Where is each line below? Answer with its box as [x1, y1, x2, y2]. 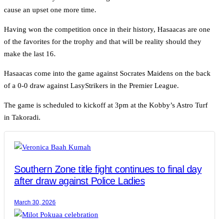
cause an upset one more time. [4, 6, 96, 14]
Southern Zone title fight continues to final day [14, 164, 201, 175]
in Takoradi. [4, 113, 41, 122]
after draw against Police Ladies [14, 175, 145, 187]
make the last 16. [4, 50, 56, 58]
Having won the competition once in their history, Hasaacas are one [4, 25, 210, 34]
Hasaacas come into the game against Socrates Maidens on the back [4, 69, 211, 78]
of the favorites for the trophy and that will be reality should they [4, 38, 201, 46]
